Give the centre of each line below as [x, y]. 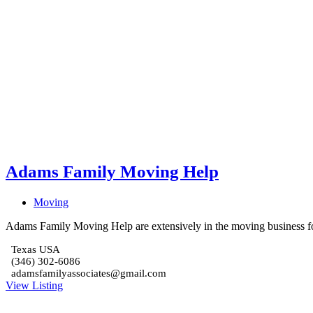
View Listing [34, 286]
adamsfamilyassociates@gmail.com [89, 274]
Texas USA [36, 250]
